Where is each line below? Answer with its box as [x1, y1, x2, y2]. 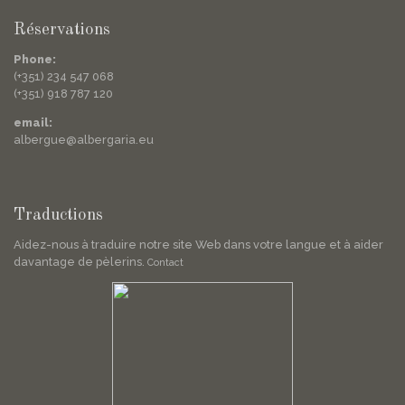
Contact [147, 257, 184, 269]
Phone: [14, 52, 56, 67]
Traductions [14, 207, 103, 224]
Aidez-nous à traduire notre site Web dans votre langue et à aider [14, 238, 383, 252]
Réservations [14, 22, 110, 39]
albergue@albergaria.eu [14, 133, 154, 147]
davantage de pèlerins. [14, 255, 147, 269]
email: [14, 116, 52, 130]
